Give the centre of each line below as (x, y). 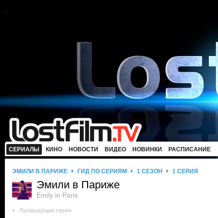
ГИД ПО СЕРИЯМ (102, 171)
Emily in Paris (57, 195)
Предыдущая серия (45, 210)
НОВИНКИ (147, 149)
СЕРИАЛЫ (24, 149)
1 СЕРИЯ (185, 171)
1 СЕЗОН (150, 171)
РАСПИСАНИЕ (190, 149)
